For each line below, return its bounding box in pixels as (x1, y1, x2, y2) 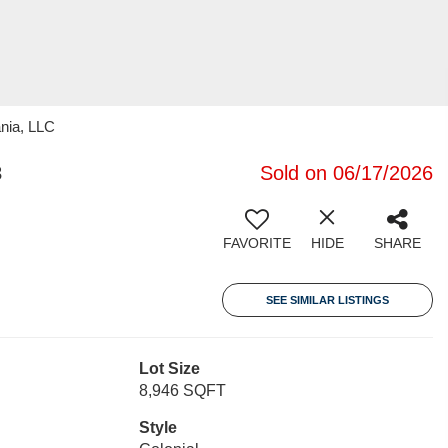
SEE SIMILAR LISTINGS (266, 294, 389, 306)
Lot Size (138, 360, 200, 377)
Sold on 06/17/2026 (260, 162, 433, 184)
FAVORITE (223, 235, 291, 251)
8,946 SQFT (138, 382, 226, 399)
